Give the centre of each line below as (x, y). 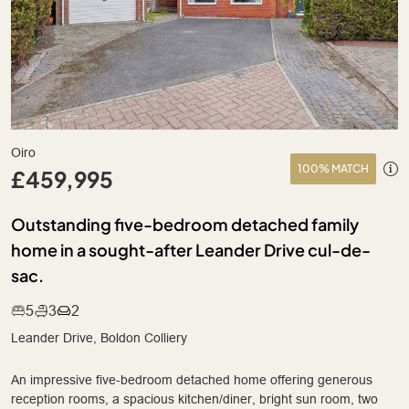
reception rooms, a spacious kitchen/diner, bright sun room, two (194, 399)
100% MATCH (333, 169)
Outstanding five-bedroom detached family (185, 225)
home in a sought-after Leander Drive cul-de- (191, 250)
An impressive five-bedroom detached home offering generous (192, 380)
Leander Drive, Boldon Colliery (99, 338)
